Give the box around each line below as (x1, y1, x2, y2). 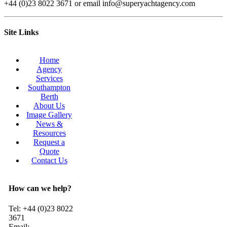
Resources (32, 129, 66, 138)
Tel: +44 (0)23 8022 (8, 204, 73, 213)
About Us (33, 101, 65, 110)
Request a (33, 138, 65, 147)
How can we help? (8, 184, 71, 193)
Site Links (4, 27, 39, 36)
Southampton (28, 83, 71, 92)
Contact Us (31, 156, 67, 165)
